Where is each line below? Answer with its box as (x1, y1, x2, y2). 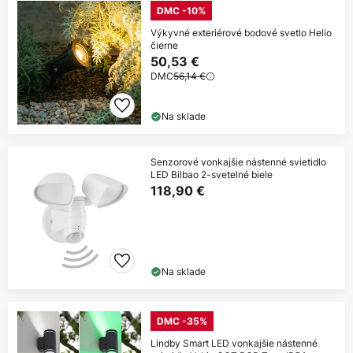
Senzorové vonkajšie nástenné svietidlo (150, 155, 326, 169)
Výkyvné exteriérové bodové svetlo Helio (150, 26, 332, 40)
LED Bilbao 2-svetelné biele (150, 168, 273, 182)
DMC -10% (157, 5, 206, 17)
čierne (150, 39, 178, 53)
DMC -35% (157, 315, 207, 328)
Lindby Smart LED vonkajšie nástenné (150, 336, 318, 351)
